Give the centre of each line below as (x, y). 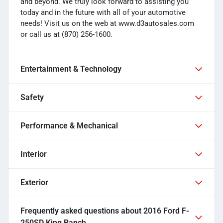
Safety (32, 97)
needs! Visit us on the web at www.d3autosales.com (107, 23)
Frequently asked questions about (82, 211)
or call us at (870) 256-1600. (66, 34)
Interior (34, 154)
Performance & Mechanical (69, 125)
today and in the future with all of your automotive (103, 12)
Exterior (34, 182)
